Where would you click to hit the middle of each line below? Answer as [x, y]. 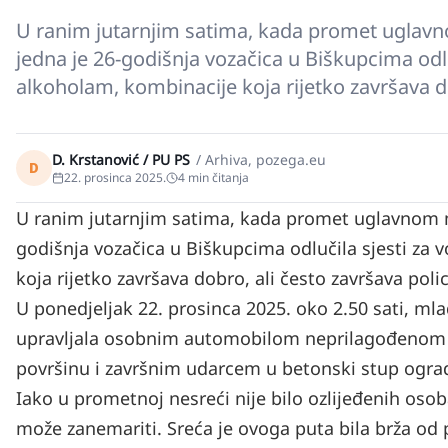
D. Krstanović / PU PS [121, 159]
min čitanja [217, 177]
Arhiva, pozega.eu [265, 159]
